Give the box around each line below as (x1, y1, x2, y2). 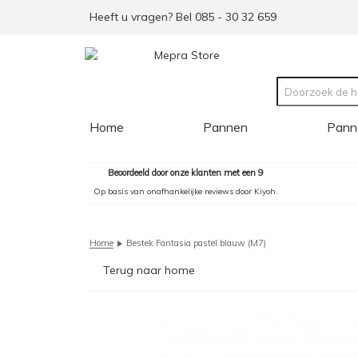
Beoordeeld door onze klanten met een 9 (108, 167, 264, 178)
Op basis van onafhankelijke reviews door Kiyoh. (93, 186, 278, 197)
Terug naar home (103, 263, 195, 277)
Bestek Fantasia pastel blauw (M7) (126, 237, 266, 249)
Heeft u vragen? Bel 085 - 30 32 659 (89, 10, 276, 24)
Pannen (203, 119, 248, 135)
